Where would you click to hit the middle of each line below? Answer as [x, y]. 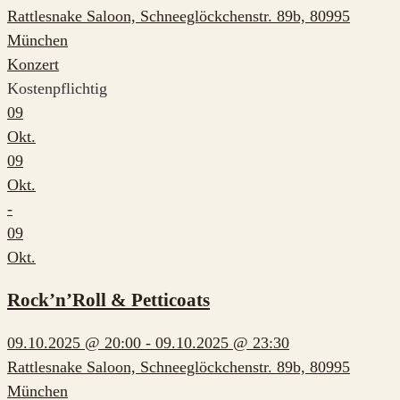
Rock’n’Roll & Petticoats [108, 300]
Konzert [33, 64]
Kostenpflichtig [57, 88]
